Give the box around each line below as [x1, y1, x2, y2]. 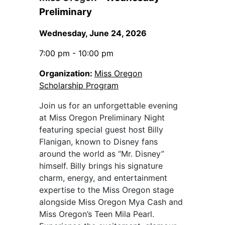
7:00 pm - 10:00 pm [39, 48, 114, 59]
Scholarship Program [39, 80, 119, 91]
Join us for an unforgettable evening [39, 100, 178, 111]
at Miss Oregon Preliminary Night [39, 113, 165, 123]
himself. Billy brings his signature [39, 161, 163, 171]
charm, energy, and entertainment [39, 173, 167, 183]
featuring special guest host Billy [39, 125, 163, 135]
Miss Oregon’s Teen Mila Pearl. [39, 209, 154, 219]
